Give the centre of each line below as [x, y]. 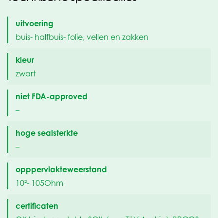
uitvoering [35, 24]
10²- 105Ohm [39, 183]
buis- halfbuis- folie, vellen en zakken [82, 37]
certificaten [37, 206]
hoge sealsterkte [47, 133]
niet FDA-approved [52, 97]
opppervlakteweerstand [61, 170]
